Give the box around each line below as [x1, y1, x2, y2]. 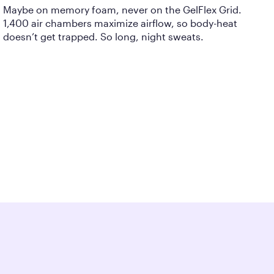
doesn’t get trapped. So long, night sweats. [3, 31, 204, 43]
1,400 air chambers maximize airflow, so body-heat [3, 17, 238, 29]
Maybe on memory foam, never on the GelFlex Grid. [3, 4, 242, 16]
